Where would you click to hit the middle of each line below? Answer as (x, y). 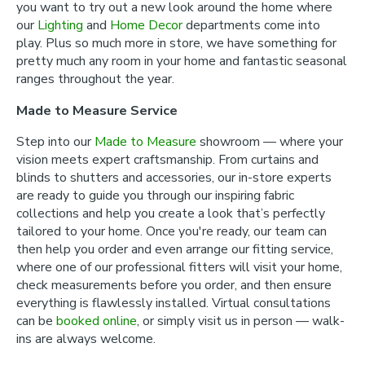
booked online (97, 321)
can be (36, 321)
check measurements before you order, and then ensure (174, 285)
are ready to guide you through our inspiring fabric (155, 196)
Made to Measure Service (97, 110)
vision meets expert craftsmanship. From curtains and (167, 160)
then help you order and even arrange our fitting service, (175, 249)
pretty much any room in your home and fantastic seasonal (182, 61)
